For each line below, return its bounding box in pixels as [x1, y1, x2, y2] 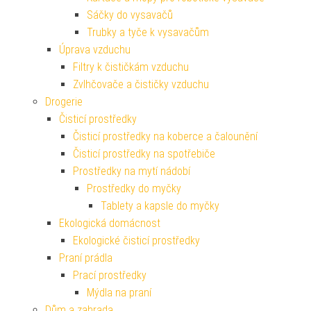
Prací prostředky [73, 269, 146, 283]
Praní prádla [59, 251, 112, 265]
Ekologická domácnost [59, 217, 160, 230]
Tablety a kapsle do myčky [101, 199, 219, 213]
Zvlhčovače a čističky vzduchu [73, 78, 209, 92]
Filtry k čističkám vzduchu [73, 60, 189, 74]
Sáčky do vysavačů [87, 8, 173, 22]
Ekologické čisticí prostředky [73, 234, 200, 248]
